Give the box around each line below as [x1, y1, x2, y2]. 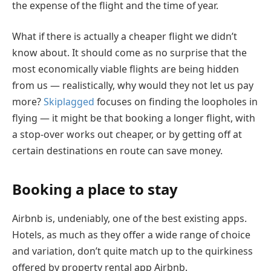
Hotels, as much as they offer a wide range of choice [12, 228, 250, 242]
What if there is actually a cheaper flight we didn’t [12, 30, 237, 44]
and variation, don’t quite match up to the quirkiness [12, 244, 253, 258]
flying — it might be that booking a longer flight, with [12, 111, 255, 125]
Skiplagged [44, 95, 94, 109]
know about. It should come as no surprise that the [12, 46, 247, 60]
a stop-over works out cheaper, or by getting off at [12, 128, 242, 142]
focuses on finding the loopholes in [94, 95, 258, 109]
